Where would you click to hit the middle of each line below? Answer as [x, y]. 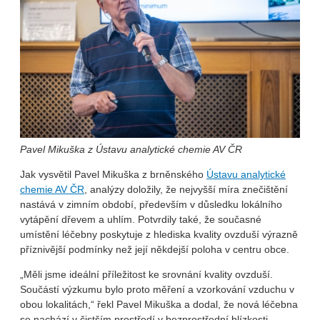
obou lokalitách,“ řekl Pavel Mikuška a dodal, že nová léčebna [159, 304]
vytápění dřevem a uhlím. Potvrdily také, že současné [141, 219]
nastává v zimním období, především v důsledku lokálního [151, 204]
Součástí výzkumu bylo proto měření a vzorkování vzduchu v [157, 289]
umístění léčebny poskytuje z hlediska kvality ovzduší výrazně [159, 234]
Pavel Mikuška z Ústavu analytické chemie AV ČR [131, 149]
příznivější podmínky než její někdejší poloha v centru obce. [155, 249]
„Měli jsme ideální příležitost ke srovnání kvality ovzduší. [146, 274]
